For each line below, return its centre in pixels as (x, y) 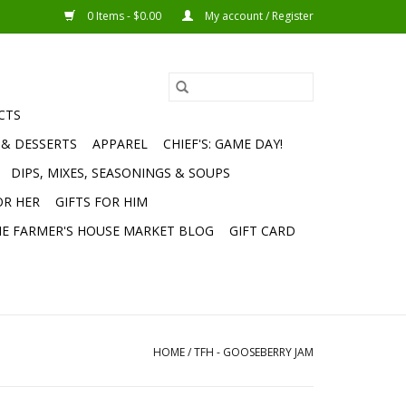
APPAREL (120, 144)
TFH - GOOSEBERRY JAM (254, 352)
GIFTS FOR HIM (101, 202)
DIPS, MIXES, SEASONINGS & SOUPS (121, 173)
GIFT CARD (262, 231)
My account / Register (258, 16)
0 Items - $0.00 (124, 16)
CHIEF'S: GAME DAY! (223, 144)
